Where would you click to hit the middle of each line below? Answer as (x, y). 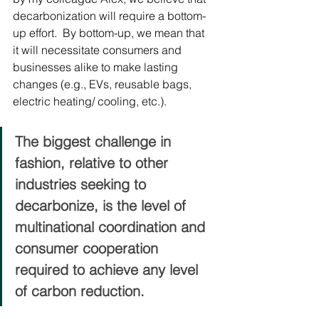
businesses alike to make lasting (97, 67)
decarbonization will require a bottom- (109, 16)
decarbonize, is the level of (103, 205)
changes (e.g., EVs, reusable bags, (104, 84)
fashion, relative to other (94, 163)
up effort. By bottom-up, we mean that (110, 33)
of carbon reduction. (82, 291)
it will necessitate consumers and (99, 50)
